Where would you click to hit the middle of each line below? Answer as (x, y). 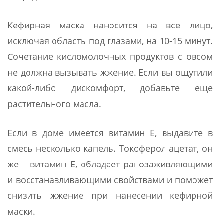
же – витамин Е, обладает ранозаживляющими (110, 164)
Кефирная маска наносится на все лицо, (110, 25)
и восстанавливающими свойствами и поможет (110, 179)
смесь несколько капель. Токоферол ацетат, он (110, 148)
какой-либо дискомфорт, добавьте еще (110, 88)
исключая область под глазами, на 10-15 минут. (110, 41)
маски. (21, 211)
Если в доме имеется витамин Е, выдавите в (110, 132)
